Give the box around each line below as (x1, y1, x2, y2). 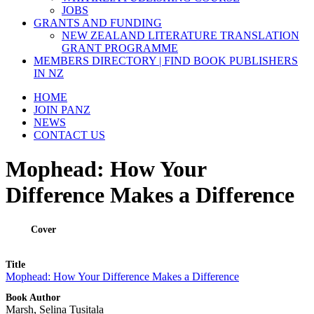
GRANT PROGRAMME (62, 41, 178, 54)
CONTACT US (34, 128, 105, 141)
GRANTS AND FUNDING (34, 16, 162, 29)
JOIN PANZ (34, 103, 90, 116)
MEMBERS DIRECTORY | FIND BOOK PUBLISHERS (34, 54, 298, 67)
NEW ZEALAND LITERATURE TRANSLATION (62, 29, 299, 41)
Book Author (6, 291, 60, 303)
